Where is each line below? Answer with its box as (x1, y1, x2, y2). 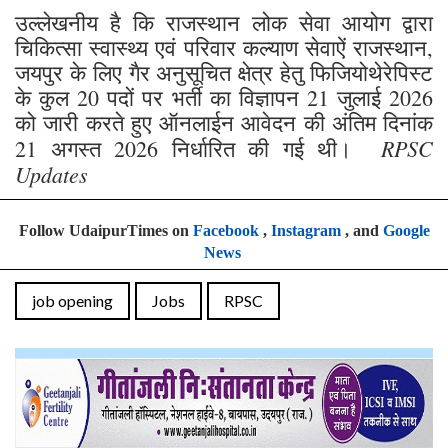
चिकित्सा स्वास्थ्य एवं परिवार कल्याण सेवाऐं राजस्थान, (15, 32, 433, 62)
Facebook (192, 221, 259, 239)
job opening (32, 290, 113, 310)
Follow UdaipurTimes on (18, 221, 193, 239)
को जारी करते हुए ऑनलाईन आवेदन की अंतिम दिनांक (15, 107, 433, 137)
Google (382, 221, 430, 239)
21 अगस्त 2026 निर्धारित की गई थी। (15, 133, 381, 163)
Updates (15, 158, 88, 189)
